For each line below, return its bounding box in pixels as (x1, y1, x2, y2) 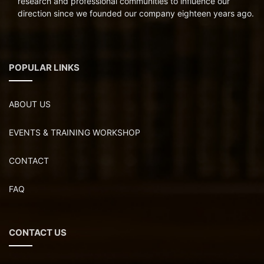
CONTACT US (9, 227, 67, 239)
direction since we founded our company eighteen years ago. (18, 8, 254, 19)
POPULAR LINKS (9, 62, 80, 74)
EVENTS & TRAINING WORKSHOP (9, 127, 140, 138)
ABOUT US (9, 99, 51, 110)
